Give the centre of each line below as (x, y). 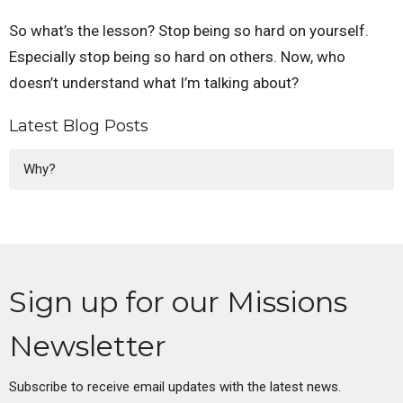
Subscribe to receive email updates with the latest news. (175, 386)
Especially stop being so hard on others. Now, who (177, 57)
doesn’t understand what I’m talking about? (154, 83)
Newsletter (88, 345)
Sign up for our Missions (178, 301)
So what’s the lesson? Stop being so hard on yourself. (189, 31)
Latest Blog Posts (79, 126)
